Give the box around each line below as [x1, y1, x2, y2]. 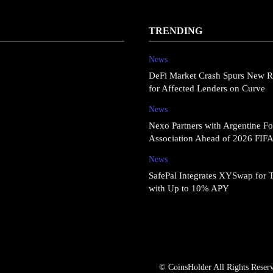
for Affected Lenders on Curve [149, 83, 265, 94]
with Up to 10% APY [149, 183, 229, 194]
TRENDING [149, 26, 202, 37]
